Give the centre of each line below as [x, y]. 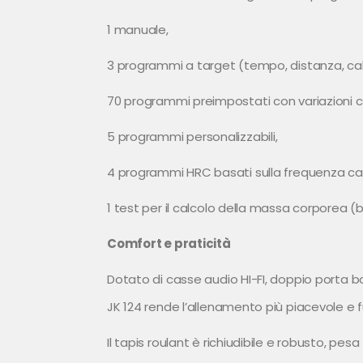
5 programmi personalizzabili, [192, 137]
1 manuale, [138, 30]
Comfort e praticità [169, 244]
